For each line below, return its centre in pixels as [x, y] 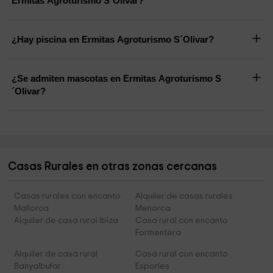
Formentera [158, 233]
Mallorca [32, 209]
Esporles [152, 267]
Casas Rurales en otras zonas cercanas [113, 167]
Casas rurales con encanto [68, 197]
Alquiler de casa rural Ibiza [66, 221]
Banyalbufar [38, 267]
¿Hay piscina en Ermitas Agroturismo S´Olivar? [113, 40]
